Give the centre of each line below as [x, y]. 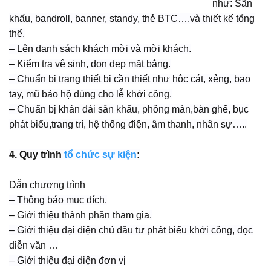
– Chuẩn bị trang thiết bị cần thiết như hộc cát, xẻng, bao [130, 79]
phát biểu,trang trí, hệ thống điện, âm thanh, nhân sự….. [128, 125]
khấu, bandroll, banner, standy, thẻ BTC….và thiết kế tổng [132, 19]
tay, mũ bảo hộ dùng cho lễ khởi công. [90, 94]
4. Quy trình [35, 155]
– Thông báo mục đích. [58, 200]
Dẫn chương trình [47, 185]
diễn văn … [34, 246]
